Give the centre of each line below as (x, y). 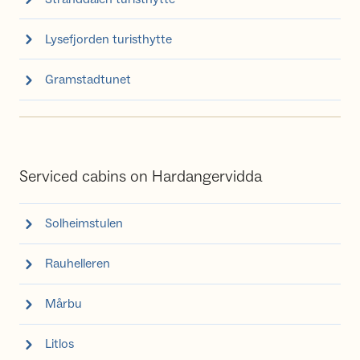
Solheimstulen (84, 224)
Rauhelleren (78, 264)
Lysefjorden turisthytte (108, 39)
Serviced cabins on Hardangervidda (141, 176)
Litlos (59, 344)
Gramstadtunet (88, 79)
